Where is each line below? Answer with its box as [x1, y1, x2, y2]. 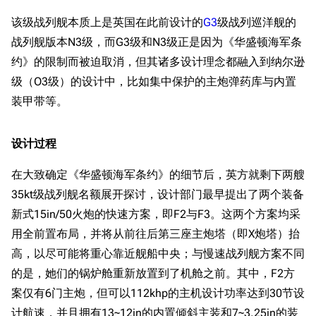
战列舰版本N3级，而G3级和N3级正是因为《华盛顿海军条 [11, 35, 302, 49]
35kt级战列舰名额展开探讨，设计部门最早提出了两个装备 [11, 188, 304, 201]
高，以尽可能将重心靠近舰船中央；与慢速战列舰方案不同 [11, 247, 305, 260]
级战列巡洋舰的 [217, 16, 296, 29]
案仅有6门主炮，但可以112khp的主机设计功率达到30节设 [11, 286, 305, 300]
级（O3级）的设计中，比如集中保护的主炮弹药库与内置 [11, 75, 296, 88]
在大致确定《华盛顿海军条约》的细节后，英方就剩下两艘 [11, 168, 305, 181]
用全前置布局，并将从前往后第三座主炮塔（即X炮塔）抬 [11, 227, 300, 241]
